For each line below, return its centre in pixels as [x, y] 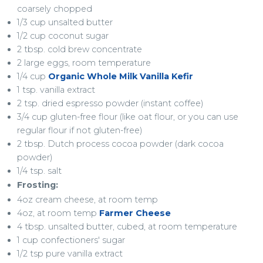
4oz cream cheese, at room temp [87, 200]
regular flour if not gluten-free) [80, 130]
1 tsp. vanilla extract [56, 90]
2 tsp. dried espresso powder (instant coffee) [110, 103]
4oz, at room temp [58, 213]
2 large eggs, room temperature [84, 63]
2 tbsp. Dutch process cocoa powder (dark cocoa [120, 144]
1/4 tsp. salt [39, 171]
